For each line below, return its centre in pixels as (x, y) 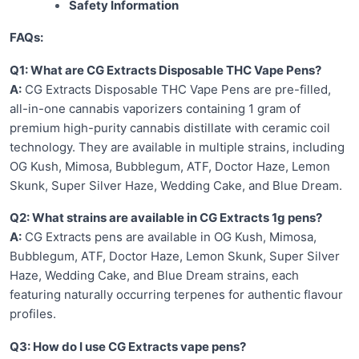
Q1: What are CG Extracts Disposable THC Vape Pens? (165, 70)
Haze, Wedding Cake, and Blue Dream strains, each (154, 276)
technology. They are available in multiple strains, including (177, 147)
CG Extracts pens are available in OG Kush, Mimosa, (169, 237)
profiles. (33, 314)
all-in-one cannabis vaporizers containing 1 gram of (155, 108)
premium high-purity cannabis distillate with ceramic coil (170, 127)
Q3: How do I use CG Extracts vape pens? (128, 346)
